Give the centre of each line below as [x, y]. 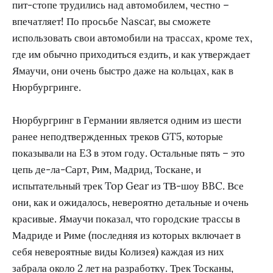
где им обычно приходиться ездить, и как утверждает [131, 55]
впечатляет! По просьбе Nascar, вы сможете [112, 22]
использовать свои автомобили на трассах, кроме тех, [132, 38]
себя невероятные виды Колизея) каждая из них [118, 252]
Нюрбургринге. [47, 87]
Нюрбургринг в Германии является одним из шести [127, 120]
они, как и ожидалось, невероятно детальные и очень [130, 203]
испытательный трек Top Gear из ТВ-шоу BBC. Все [128, 186]
